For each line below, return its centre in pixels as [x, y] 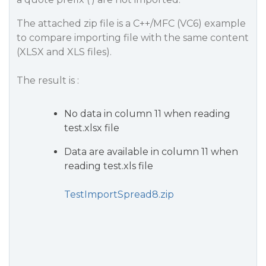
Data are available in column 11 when [151, 152]
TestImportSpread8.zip [119, 194]
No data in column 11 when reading [147, 114]
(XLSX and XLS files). [64, 52]
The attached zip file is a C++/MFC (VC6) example [131, 23]
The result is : [48, 80]
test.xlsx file [92, 128]
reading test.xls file [109, 166]
